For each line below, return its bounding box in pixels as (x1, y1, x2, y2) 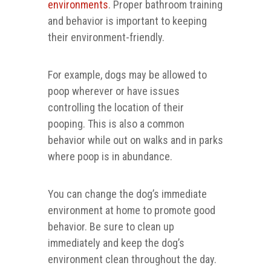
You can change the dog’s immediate (48, 188, 207, 201)
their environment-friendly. (48, 31, 165, 44)
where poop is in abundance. (48, 150, 172, 163)
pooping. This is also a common (48, 117, 184, 131)
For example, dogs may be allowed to (48, 68, 207, 82)
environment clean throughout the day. (48, 253, 217, 266)
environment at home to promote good (48, 204, 215, 217)
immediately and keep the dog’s (48, 237, 184, 250)
